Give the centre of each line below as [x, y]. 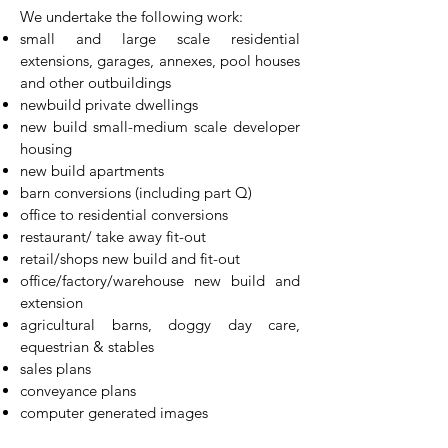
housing [48, 148]
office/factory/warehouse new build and [160, 280]
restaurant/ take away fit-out [113, 236]
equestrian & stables [87, 346]
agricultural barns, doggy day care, [160, 324]
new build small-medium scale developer [160, 126]
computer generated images [114, 412]
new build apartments [94, 170]
